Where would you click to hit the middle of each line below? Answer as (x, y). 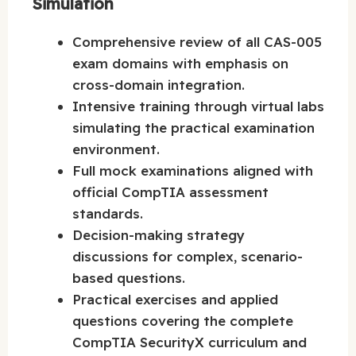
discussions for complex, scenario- (188, 257)
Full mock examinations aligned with (193, 171)
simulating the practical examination (193, 128)
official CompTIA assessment (170, 192)
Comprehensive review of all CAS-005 (197, 42)
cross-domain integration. (159, 85)
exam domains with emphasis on (180, 64)
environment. (116, 149)
